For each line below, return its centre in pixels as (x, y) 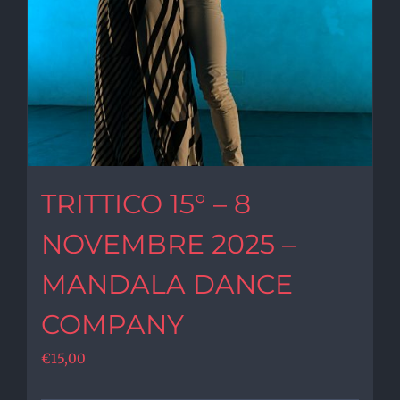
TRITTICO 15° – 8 (146, 204)
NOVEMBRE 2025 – (168, 244)
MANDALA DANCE (167, 284)
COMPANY (112, 325)
